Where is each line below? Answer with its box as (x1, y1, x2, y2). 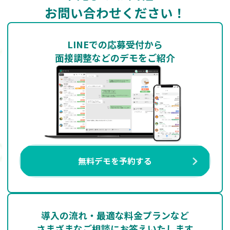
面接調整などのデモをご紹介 (55, 50, 175, 64)
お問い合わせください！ (44, 3, 186, 22)
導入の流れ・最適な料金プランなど (41, 208, 189, 222)
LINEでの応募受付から (67, 37, 163, 51)
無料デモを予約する (78, 155, 152, 167)
